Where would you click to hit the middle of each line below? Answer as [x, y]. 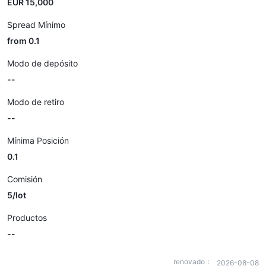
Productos [27, 218]
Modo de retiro [36, 102]
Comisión [25, 179]
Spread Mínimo [36, 25]
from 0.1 [23, 41]
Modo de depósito [42, 63]
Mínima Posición [38, 140]
